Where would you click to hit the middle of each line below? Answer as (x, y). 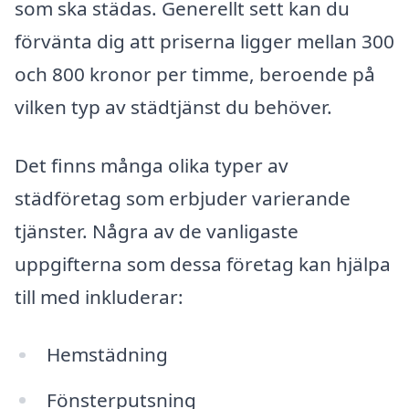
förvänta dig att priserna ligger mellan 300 (204, 42)
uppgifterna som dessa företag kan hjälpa (203, 263)
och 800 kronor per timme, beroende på (195, 74)
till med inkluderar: (99, 296)
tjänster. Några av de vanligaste (157, 231)
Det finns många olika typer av (152, 165)
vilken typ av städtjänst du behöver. (173, 107)
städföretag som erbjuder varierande (183, 198)
